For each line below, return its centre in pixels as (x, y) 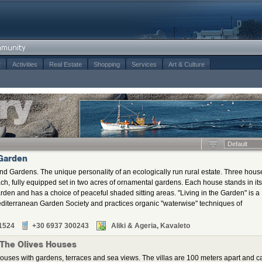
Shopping (107, 64)
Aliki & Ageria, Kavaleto (151, 226)
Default (237, 144)
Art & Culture (187, 64)
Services (144, 64)
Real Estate (65, 64)
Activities (25, 64)
